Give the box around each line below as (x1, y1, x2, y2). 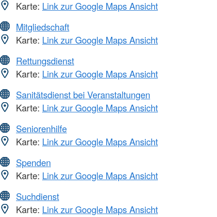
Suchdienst (16, 189, 59, 202)
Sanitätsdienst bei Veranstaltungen (16, 88, 150, 101)
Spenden (16, 155, 51, 169)
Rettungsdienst (16, 54, 74, 67)
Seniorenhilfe (16, 122, 67, 135)
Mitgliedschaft (16, 20, 69, 33)
